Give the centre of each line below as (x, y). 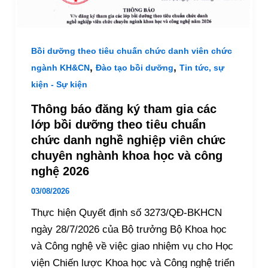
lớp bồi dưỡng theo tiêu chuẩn (118, 124)
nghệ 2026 (60, 171)
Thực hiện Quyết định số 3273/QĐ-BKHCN (126, 212)
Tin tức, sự (202, 68)
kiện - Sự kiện (59, 85)
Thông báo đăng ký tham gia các (124, 109)
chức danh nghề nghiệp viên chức (128, 140)
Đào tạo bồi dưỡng (134, 68)
